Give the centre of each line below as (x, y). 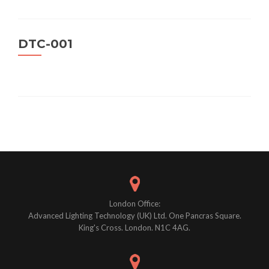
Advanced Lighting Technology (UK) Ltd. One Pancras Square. (134, 216)
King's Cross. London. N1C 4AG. (134, 228)
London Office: (134, 204)
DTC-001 (45, 44)
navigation (68, 146)
